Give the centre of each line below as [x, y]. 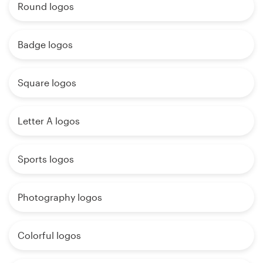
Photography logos [60, 197]
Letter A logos [49, 121]
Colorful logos [49, 235]
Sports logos [46, 159]
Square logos [47, 83]
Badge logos [45, 45]
